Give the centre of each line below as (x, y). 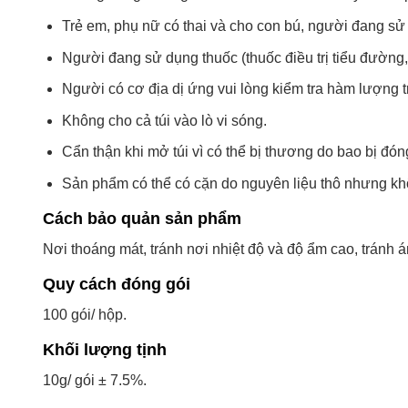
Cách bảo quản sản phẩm (142, 219)
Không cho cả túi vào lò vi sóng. (164, 120)
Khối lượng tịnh (105, 350)
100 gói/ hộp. (85, 315)
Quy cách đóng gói (117, 285)
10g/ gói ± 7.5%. (95, 381)
